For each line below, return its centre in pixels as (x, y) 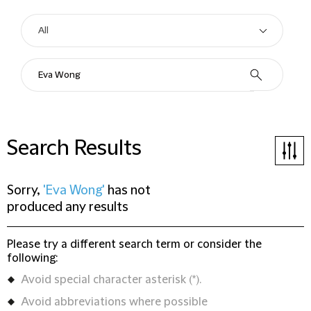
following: (32, 258)
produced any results (68, 207)
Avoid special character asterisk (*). (111, 280)
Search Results (74, 148)
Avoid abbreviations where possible (114, 302)
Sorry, (25, 191)
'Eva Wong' (74, 191)
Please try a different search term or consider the (134, 244)
